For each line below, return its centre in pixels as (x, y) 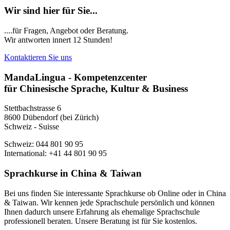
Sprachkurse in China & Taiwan (73, 174)
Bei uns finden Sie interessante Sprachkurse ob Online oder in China (115, 193)
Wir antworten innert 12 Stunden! (58, 40)
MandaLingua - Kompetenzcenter (75, 77)
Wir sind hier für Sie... (51, 11)
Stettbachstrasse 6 (33, 108)
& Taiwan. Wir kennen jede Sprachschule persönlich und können (109, 202)
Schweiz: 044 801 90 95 (44, 144)
